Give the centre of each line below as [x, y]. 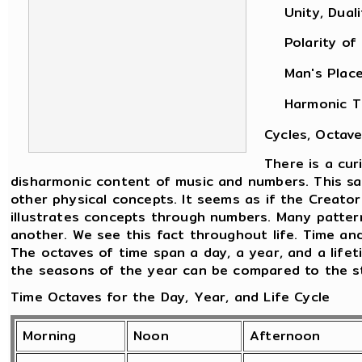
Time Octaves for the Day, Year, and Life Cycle [170, 297]
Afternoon [285, 336]
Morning [50, 336]
